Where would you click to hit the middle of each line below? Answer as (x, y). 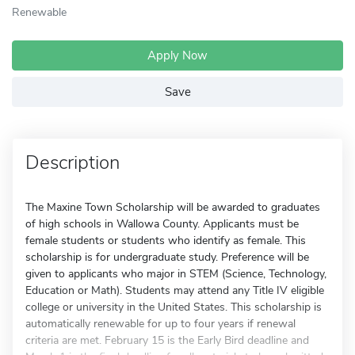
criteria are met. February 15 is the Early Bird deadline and (167, 340)
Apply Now (177, 55)
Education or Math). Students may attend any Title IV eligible (175, 290)
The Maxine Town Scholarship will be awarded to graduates (173, 207)
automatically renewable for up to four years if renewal (160, 324)
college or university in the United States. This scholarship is (174, 307)
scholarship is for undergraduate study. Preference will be (167, 257)
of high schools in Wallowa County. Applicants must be (162, 224)
